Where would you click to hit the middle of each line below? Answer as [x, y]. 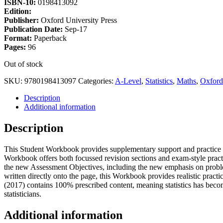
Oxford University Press [79, 20]
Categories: [97, 81]
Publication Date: [34, 29]
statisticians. [23, 194]
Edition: [18, 11]
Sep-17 [76, 29]
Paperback [50, 38]
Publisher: [22, 20]
